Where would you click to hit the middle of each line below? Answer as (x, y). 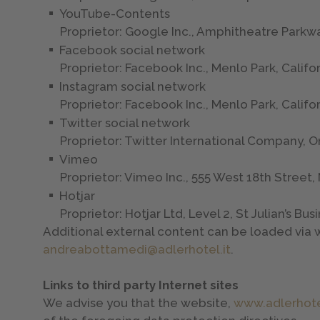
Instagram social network (133, 86)
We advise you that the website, (139, 302)
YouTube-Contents (115, 13)
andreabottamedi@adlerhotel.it (137, 249)
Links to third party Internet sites (141, 285)
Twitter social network (125, 122)
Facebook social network (132, 50)
